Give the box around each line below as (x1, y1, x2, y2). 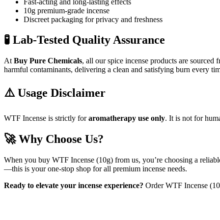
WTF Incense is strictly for (4, 114, 88, 123)
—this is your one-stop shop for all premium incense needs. (4, 164, 187, 173)
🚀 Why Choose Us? (4, 133, 104, 146)
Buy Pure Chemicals (14, 56, 82, 65)
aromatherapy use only (88, 114, 165, 123)
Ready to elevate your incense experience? (4, 181, 143, 190)
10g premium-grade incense (24, 6, 110, 15)
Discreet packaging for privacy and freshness (24, 15, 163, 24)
